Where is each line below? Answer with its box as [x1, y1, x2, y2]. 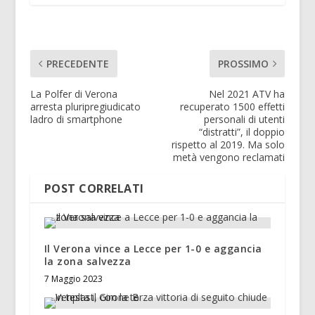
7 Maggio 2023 [44, 273, 103, 285]
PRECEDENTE [46, 57, 109, 71]
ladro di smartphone [30, 112, 122, 127]
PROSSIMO [218, 57, 269, 71]
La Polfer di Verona [30, 87, 117, 101]
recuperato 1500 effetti [180, 100, 285, 114]
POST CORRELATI [44, 181, 144, 197]
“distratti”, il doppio [199, 125, 285, 139]
